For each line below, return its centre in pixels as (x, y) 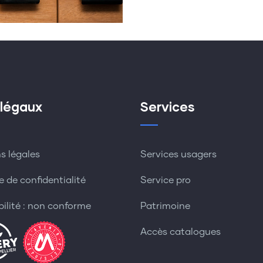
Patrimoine (165, 206)
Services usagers (178, 154)
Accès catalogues (181, 232)
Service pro (166, 180)
